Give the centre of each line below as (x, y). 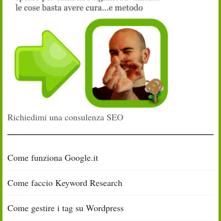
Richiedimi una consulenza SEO (65, 117)
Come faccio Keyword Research (65, 183)
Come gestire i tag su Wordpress (66, 208)
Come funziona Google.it (53, 157)
